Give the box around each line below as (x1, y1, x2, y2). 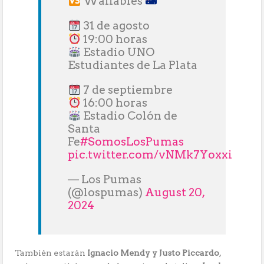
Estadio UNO (81, 45, 155, 59)
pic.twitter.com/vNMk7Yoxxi (68, 148, 233, 162)
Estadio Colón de (81, 109, 178, 123)
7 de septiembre (81, 82, 173, 97)
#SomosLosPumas (80, 135, 184, 149)
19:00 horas (81, 32, 148, 46)
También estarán (15, 248, 88, 258)
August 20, (145, 186, 205, 200)
